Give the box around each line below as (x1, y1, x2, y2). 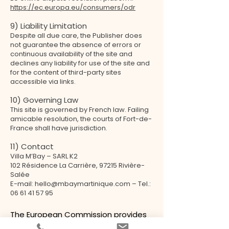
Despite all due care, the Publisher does (10, 31, 142, 40)
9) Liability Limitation (10, 20, 87, 31)
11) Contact (10, 141, 54, 152)
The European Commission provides (10, 209, 147, 220)
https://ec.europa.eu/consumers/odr (10, 3, 135, 12)
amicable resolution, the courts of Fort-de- (10, 114, 152, 124)
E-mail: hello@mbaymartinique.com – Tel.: (10, 179, 151, 189)
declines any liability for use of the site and (10, 58, 150, 68)
